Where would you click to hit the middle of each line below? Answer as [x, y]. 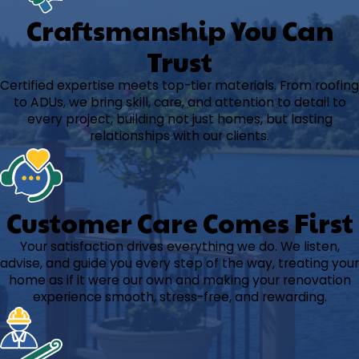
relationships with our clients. [179, 135]
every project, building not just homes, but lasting [179, 119]
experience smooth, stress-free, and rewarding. [179, 296]
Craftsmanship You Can [179, 30]
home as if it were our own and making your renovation [179, 280]
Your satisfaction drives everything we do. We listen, [179, 246]
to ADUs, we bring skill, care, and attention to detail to [179, 102]
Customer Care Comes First [179, 222]
